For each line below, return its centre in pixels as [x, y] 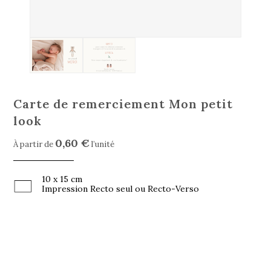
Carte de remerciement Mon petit [123, 103]
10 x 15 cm [62, 179]
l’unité [102, 144]
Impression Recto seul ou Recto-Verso [121, 188]
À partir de [34, 144]
